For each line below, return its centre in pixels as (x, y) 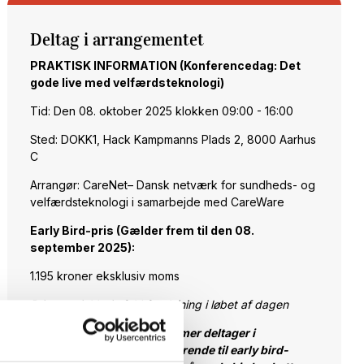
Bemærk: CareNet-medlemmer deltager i (143, 333)
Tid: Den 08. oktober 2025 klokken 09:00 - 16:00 (162, 111)
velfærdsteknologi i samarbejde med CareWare (158, 202)
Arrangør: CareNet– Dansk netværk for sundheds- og (173, 185)
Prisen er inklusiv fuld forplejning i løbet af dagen (160, 305)
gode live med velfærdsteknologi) (128, 83)
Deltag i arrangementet (117, 40)
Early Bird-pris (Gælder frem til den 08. (143, 231)
